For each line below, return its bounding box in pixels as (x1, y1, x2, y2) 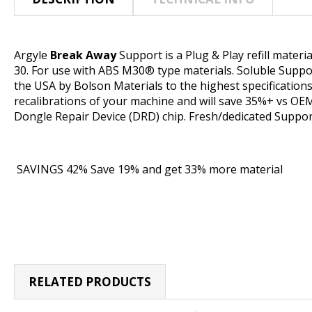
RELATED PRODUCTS (29, 274, 151, 290)
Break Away (50, 47, 116, 63)
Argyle (14, 47, 50, 63)
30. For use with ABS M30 (14, 63, 145, 79)
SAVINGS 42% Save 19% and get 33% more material (14, 162, 283, 178)
